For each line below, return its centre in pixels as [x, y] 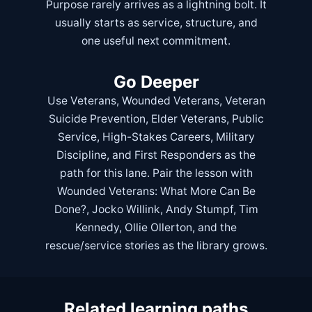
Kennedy [97, 228]
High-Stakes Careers [156, 137]
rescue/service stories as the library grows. [156, 246]
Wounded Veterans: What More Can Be [156, 192]
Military [235, 137]
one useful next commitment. [156, 41]
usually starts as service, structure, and [156, 23]
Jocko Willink [126, 210]
